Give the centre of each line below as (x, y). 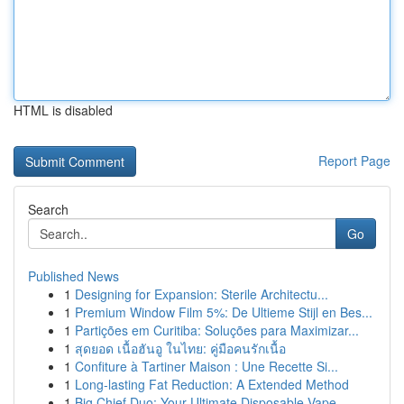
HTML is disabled (63, 110)
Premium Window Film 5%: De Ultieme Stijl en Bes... (224, 312)
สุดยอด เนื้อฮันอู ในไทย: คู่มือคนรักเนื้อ (180, 348)
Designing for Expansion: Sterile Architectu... (202, 294)
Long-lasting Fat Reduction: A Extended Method (212, 384)
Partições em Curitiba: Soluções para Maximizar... (217, 330)
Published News (73, 276)
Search (48, 209)
